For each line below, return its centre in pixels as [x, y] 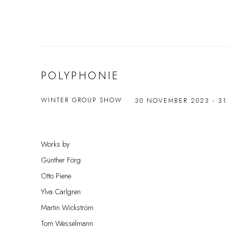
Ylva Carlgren [61, 191]
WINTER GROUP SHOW [82, 100]
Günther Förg [61, 160]
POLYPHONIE [80, 76]
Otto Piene [56, 176]
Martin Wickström [67, 207]
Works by [55, 144]
